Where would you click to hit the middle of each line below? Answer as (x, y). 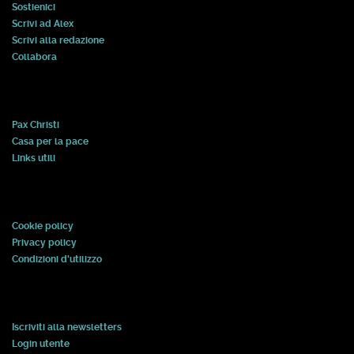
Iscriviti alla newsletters (67, 328)
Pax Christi (36, 125)
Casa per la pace (50, 142)
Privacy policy (44, 243)
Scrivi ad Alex (43, 24)
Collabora (34, 57)
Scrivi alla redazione (58, 41)
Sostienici (34, 8)
